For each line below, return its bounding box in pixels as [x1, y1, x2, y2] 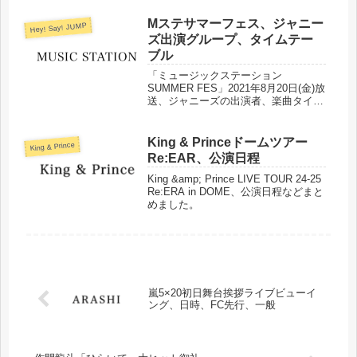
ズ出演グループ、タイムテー [147, 33, 314, 47]
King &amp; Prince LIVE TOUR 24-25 [147, 172, 322, 185]
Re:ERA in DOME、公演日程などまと [147, 185, 324, 198]
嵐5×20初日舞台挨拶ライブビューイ [147, 287, 316, 300]
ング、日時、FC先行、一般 [147, 299, 276, 312]
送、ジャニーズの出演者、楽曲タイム [147, 95, 324, 108]
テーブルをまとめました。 [147, 108, 273, 120]
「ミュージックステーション [147, 69, 283, 82]
